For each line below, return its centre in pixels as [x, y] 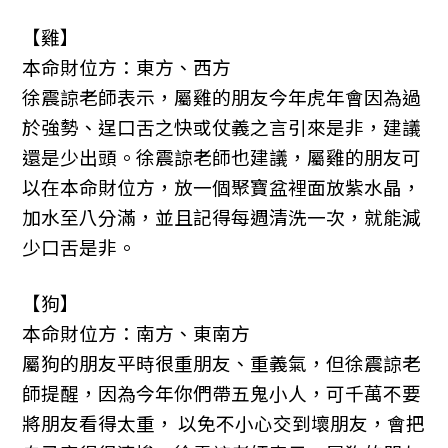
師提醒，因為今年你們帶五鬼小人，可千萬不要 [222, 393]
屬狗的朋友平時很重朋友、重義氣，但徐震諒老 [222, 363]
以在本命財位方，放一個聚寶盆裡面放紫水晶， [222, 187]
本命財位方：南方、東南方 [136, 333]
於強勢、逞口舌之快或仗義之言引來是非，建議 [222, 127]
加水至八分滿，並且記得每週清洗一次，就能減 [222, 217]
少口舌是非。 [79, 247]
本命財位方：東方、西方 [127, 67]
